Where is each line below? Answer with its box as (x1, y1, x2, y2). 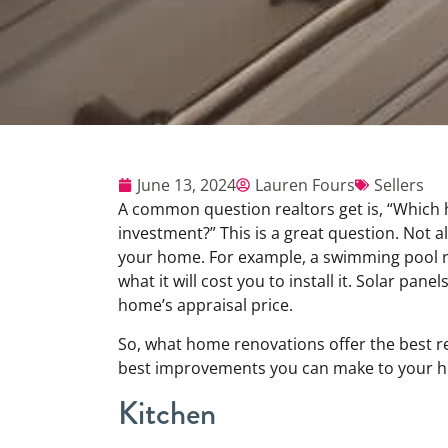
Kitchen (118, 390, 216, 436)
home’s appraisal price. (118, 293, 297, 316)
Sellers (374, 173, 424, 196)
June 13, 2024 (137, 173, 236, 196)
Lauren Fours (255, 173, 355, 196)
